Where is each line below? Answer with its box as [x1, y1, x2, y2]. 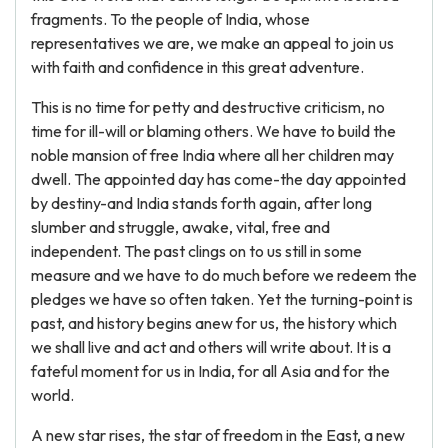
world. [31, 385, 74, 405]
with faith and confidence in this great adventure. [31, 57, 364, 77]
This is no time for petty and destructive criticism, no [31, 97, 385, 117]
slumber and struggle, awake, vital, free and [31, 217, 330, 237]
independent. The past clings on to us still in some [31, 241, 362, 261]
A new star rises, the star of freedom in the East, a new [31, 425, 405, 445]
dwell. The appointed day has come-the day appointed [31, 169, 406, 189]
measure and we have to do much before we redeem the [31, 265, 417, 285]
